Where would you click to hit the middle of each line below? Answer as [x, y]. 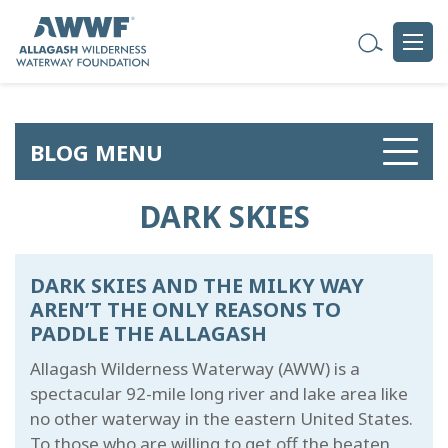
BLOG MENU [96, 151]
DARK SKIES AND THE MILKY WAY [197, 285]
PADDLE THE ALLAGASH [148, 333]
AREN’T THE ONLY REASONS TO [185, 309]
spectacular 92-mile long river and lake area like [219, 393]
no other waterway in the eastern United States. [221, 418]
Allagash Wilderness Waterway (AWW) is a [195, 368]
